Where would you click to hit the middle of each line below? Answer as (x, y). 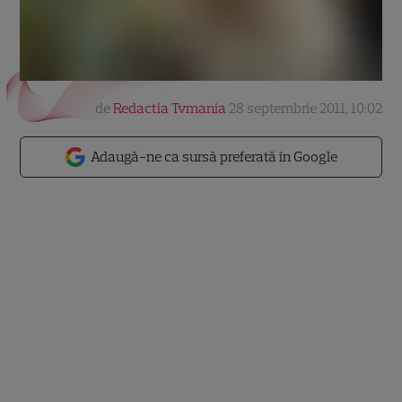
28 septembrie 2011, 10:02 (305, 108)
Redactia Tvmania (169, 108)
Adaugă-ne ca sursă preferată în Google (214, 157)
